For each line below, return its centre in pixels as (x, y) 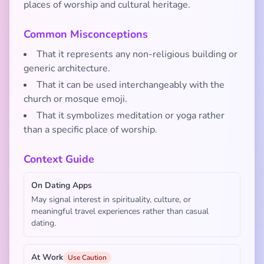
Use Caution (87, 258)
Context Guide (59, 159)
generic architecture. (67, 68)
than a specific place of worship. (90, 130)
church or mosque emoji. (75, 99)
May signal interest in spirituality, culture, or (111, 199)
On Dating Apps (62, 185)
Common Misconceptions (86, 34)
